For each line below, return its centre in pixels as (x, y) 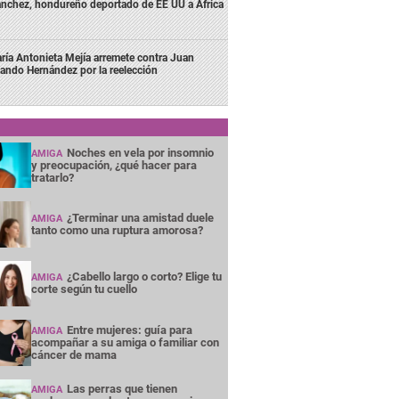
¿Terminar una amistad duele (140, 218)
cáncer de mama (73, 354)
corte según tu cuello (84, 289)
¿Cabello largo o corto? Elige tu (144, 277)
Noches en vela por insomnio (140, 152)
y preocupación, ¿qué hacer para (114, 165)
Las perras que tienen (122, 389)
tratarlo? (52, 177)
